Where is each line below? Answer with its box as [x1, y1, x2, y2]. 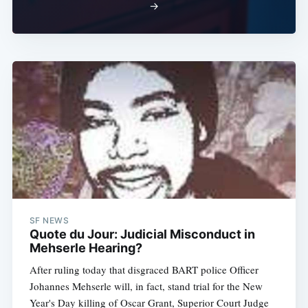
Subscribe [224, 3, 280, 17]
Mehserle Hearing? [29, 241, 142, 256]
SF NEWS [29, 215, 69, 226]
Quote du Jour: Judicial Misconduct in [29, 227, 255, 242]
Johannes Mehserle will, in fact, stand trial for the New [29, 279, 263, 294]
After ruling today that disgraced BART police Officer [29, 263, 258, 277]
